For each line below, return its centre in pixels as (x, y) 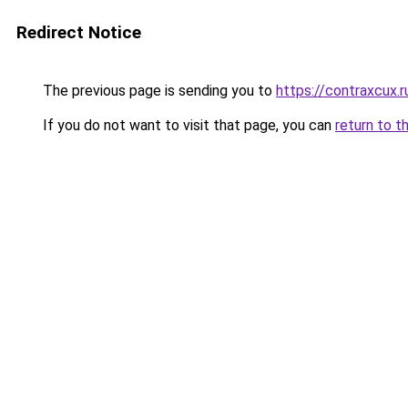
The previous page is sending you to (158, 91)
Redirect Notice (79, 32)
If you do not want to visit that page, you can (187, 125)
